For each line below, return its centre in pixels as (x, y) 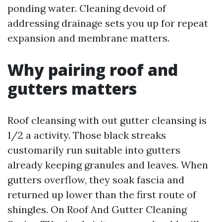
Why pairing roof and (93, 70)
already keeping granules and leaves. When (108, 165)
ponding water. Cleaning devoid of (87, 8)
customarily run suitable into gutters (94, 150)
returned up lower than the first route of (102, 194)
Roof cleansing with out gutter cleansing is (107, 120)
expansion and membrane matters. (88, 38)
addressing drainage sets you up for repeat (108, 23)
